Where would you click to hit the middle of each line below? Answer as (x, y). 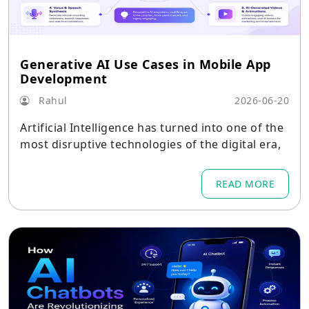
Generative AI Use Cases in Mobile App (146, 64)
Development (64, 79)
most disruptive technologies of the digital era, (150, 144)
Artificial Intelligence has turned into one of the (152, 128)
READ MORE (245, 184)
